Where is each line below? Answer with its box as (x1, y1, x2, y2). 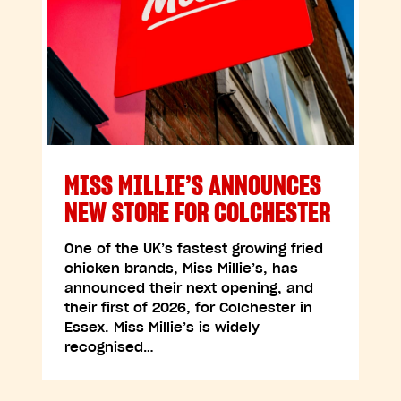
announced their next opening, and (64, 279, 314, 296)
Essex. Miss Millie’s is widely (64, 319, 260, 336)
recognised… (64, 338, 155, 355)
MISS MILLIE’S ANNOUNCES (64, 168, 322, 202)
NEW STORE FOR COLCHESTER (64, 195, 331, 229)
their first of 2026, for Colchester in (64, 299, 313, 316)
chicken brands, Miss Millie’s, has (64, 260, 299, 277)
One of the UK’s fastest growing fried (64, 240, 324, 257)
